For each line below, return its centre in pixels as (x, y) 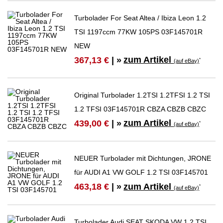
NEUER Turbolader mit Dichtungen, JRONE (143, 159)
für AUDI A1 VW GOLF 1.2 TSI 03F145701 (141, 172)
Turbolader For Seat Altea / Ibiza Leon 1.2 (140, 18)
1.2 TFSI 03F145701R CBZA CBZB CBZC (140, 109)
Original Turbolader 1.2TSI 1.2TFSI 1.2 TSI (142, 95)
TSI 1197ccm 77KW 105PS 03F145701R (139, 32)
